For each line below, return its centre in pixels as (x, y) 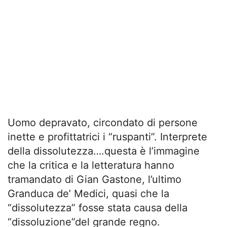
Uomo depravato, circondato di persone (103, 123)
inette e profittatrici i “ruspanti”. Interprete (107, 137)
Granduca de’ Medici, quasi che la (88, 194)
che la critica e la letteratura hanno (91, 165)
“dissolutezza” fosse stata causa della (98, 208)
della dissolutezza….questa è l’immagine (104, 151)
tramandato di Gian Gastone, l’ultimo (94, 179)
